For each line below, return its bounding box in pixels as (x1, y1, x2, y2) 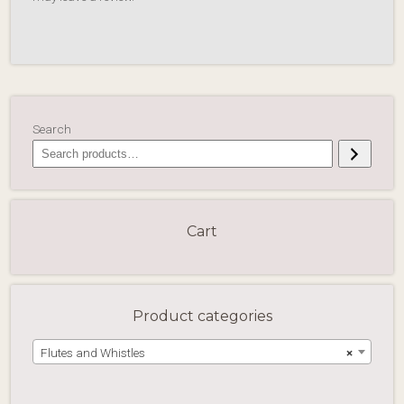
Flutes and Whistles (41, 344, 145, 360)
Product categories (132, 308, 272, 326)
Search (32, 122, 71, 137)
